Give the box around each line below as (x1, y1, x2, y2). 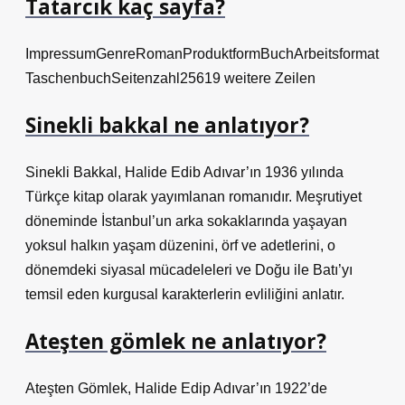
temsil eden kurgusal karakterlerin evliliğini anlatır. (25, 287, 344, 302)
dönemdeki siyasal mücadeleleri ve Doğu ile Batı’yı (25, 262, 353, 278)
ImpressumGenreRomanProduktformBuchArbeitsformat (25, 46, 379, 61)
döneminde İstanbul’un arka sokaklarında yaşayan (25, 213, 347, 229)
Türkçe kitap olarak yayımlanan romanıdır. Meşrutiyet (25, 189, 362, 204)
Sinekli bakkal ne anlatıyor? (25, 111, 309, 139)
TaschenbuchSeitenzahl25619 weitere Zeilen (25, 71, 316, 86)
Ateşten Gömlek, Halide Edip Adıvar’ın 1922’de (25, 381, 327, 396)
